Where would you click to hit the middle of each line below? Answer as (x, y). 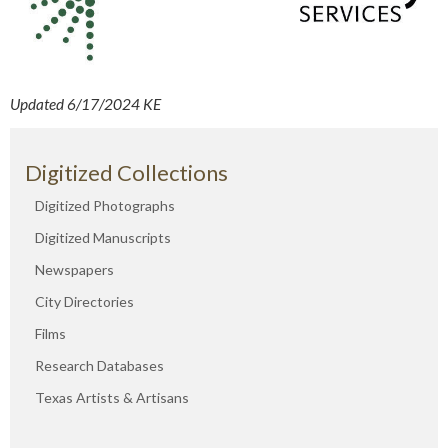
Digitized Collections (126, 172)
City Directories (84, 301)
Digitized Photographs (105, 205)
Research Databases (99, 365)
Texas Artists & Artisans (112, 397)
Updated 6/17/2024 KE (85, 104)
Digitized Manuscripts (103, 237)
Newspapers (74, 269)
